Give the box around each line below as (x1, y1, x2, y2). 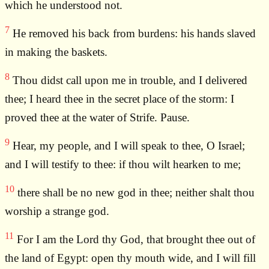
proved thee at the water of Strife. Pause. (5, 111, 190, 124)
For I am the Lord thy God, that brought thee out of (14, 233, 255, 246)
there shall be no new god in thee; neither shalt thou (14, 186, 255, 199)
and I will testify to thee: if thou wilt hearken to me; (5, 158, 241, 171)
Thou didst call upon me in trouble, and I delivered (10, 74, 247, 87)
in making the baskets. (5, 46, 107, 59)
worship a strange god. (5, 205, 109, 218)
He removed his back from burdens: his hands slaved (10, 27, 256, 40)
